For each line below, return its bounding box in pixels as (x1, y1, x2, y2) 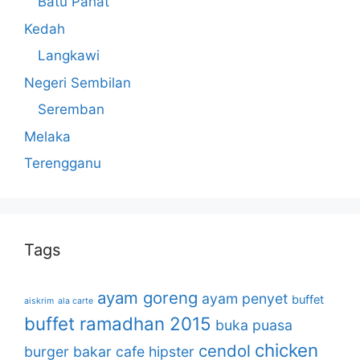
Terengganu (24, 155, 101, 171)
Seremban (38, 101, 104, 117)
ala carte (58, 296, 93, 306)
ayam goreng (97, 288, 198, 308)
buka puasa (215, 317, 292, 333)
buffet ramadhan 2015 (24, 313, 211, 334)
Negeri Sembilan (24, 74, 131, 91)
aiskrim (24, 296, 54, 306)
